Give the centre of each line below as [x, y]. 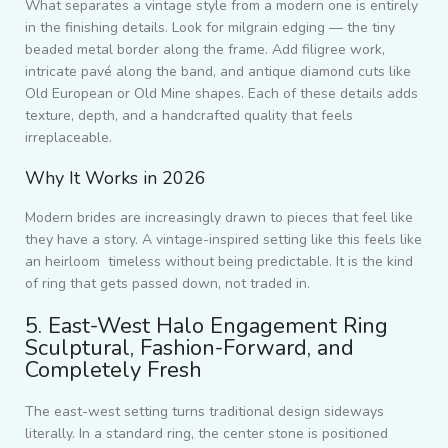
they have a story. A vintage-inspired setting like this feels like [223, 240]
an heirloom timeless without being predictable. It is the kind [219, 262]
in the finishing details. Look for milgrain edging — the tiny [210, 28]
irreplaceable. [68, 138]
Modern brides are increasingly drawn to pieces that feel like [219, 218]
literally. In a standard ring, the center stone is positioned [206, 434]
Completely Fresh [113, 370]
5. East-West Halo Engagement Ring [206, 326]
